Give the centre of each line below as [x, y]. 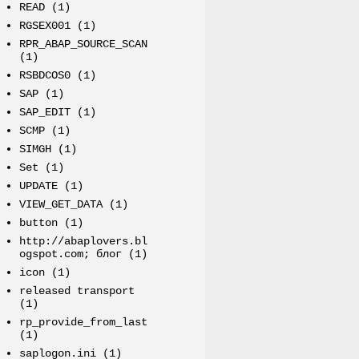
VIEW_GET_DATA [61, 205]
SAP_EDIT [44, 113]
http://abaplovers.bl [83, 242]
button [38, 223]
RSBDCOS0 [44, 76]
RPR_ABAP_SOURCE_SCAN [83, 44]
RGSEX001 [44, 26]
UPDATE [38, 186]
